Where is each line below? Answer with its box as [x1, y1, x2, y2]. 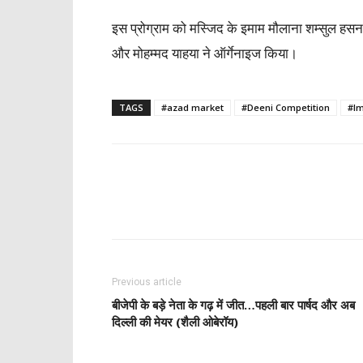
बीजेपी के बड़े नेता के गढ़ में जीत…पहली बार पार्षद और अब [112, 297, 355, 313]
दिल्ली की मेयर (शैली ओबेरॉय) [112, 314, 238, 330]
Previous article [112, 276, 181, 288]
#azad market [161, 101, 224, 113]
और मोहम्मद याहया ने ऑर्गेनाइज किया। [112, 44, 297, 62]
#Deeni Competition [241, 101, 330, 113]
